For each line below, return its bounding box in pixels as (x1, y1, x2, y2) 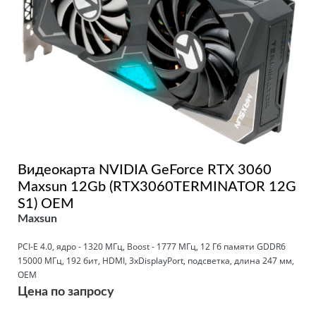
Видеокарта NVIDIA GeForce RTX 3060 (18, 162, 272, 177)
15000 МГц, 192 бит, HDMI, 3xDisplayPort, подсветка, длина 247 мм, (18, 254, 294, 267)
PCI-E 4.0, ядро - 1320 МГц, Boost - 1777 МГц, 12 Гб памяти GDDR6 (18, 240, 286, 253)
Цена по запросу (18, 285, 114, 298)
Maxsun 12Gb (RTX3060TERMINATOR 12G (18, 179, 296, 194)
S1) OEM (18, 196, 74, 211)
